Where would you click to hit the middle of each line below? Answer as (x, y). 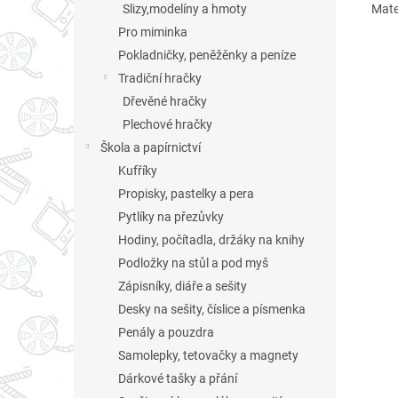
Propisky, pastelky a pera (186, 194)
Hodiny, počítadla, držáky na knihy (211, 240)
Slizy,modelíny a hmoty (185, 9)
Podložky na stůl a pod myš (193, 263)
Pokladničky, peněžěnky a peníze (207, 55)
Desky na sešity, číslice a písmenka (212, 309)
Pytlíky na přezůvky (171, 217)
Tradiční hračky (160, 78)
